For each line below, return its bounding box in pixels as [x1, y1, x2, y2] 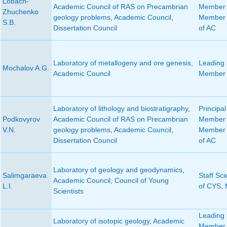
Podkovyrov [2, 115, 40, 124]
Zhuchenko [2, 8, 39, 16]
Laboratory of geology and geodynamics [53, 166, 182, 174]
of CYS [198, 182, 221, 191]
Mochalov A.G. [2, 64, 49, 72]
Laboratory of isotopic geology [53, 217, 149, 225]
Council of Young [114, 176, 169, 185]
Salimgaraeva [2, 171, 47, 180]
